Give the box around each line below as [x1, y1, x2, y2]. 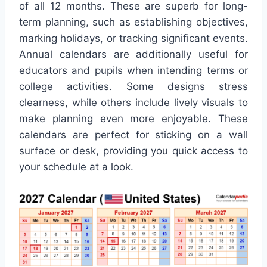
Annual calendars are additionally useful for [19, 48, 248, 61]
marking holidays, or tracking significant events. [19, 32, 248, 45]
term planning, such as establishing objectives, [19, 16, 248, 29]
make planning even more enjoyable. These [19, 113, 248, 125]
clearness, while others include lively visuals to [19, 97, 248, 109]
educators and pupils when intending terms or [19, 64, 248, 77]
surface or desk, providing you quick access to [19, 145, 248, 157]
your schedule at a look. [19, 161, 133, 173]
